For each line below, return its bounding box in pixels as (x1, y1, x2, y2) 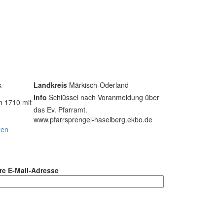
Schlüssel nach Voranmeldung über (47, 92, 159, 102)
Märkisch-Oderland (67, 79, 129, 90)
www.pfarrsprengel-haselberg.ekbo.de (34, 114, 152, 124)
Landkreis (34, 79, 67, 90)
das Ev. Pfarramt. (34, 104, 87, 114)
